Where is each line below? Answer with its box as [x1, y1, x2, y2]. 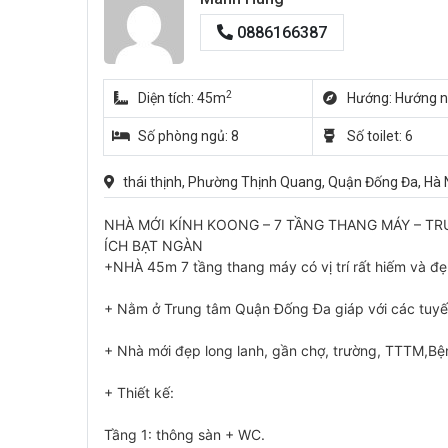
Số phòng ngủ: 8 [137, 128, 239, 145]
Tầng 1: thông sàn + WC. [104, 426, 265, 444]
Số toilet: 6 [346, 128, 413, 145]
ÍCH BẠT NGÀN [104, 237, 203, 255]
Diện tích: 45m [137, 90, 226, 107]
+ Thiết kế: [104, 384, 174, 402]
